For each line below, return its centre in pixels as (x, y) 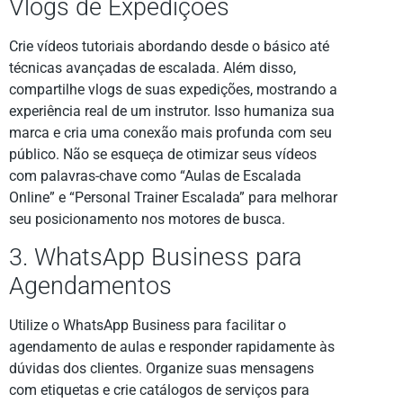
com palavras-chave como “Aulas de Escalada (155, 175)
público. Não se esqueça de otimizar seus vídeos (163, 154)
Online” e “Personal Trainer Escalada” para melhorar (173, 197)
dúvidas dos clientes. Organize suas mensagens (161, 369)
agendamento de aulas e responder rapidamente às (172, 347)
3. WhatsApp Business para (155, 258)
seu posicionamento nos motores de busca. (147, 219)
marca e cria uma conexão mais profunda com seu (170, 132)
